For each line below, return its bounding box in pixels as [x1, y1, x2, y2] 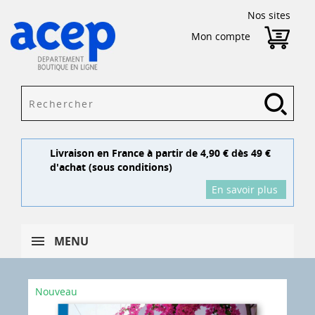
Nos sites [247, 8, 290, 22]
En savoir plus [212, 183, 278, 196]
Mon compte [191, 30, 250, 43]
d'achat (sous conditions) [50, 160, 172, 174]
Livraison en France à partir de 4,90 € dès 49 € [50, 146, 271, 160]
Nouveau [35, 285, 77, 298]
